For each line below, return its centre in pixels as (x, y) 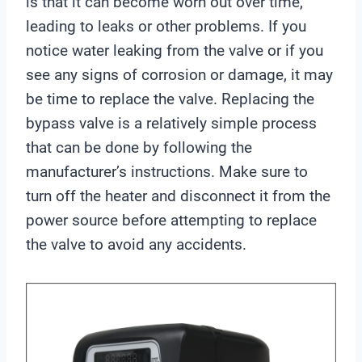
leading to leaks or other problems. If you (166, 27)
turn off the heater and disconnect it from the (178, 196)
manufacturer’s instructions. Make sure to (167, 172)
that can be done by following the (139, 148)
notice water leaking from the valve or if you (175, 51)
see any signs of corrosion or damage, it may (179, 75)
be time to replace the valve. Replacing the (170, 99)
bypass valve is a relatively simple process (171, 124)
